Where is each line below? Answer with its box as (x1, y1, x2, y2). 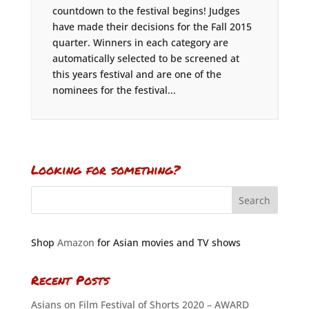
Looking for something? (30, 161, 180, 179)
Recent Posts (30, 271, 109, 289)
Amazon (57, 236, 94, 249)
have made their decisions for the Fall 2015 (52, 20, 252, 33)
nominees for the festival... (52, 83, 176, 97)
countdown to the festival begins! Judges (52, 4, 240, 17)
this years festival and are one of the (52, 68, 221, 81)
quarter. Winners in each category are (52, 36, 228, 49)
